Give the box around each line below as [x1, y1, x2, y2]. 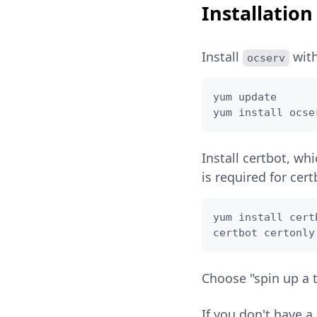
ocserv [246, 52, 285, 65]
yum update [212, 91, 277, 104]
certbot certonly [212, 226, 315, 240]
